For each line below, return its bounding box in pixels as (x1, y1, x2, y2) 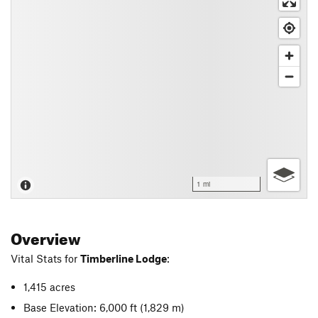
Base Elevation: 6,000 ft (23, 300, 141, 314)
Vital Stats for (11, 252, 80, 265)
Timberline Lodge (80, 252, 167, 265)
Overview (11, 224, 81, 248)
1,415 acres (23, 280, 76, 293)
